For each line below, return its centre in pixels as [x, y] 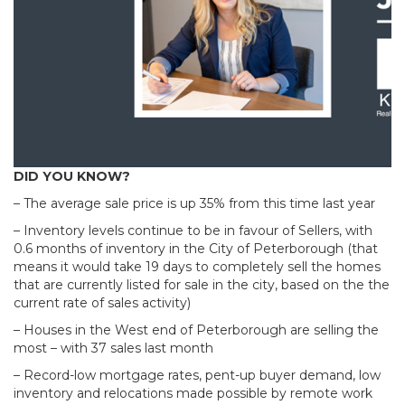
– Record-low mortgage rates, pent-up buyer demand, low [197, 375]
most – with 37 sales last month [113, 348]
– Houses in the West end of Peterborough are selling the [196, 330]
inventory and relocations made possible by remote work [193, 393]
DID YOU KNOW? [72, 176]
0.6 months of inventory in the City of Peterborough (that [196, 249]
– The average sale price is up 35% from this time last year [194, 203]
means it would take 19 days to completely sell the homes [197, 267]
